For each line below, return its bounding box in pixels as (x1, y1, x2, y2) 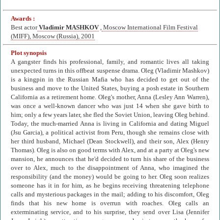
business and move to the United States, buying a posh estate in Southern (11, 85, 209, 92)
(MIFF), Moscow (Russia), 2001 (11, 33, 95, 40)
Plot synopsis (11, 50, 47, 57)
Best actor (11, 24, 37, 31)
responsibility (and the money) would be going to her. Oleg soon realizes (11, 173, 209, 181)
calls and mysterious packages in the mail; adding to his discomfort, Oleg (11, 191, 209, 198)
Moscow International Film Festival (102, 24, 198, 31)
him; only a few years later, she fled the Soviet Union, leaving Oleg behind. (11, 111, 209, 119)
